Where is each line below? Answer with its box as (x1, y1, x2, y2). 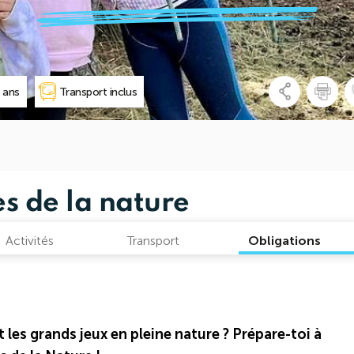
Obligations (248, 233, 322, 248)
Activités (6, 233, 55, 248)
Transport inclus (58, 85, 137, 99)
